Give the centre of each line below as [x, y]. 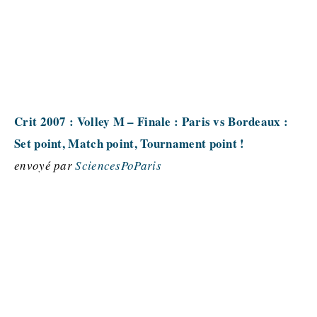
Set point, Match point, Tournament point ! [129, 143]
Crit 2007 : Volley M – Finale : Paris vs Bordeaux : [151, 121]
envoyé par [45, 165]
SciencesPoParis [118, 165]
